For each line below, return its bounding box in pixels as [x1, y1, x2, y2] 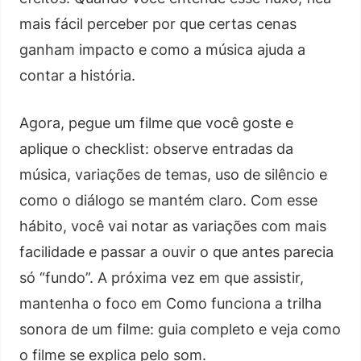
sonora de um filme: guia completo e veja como [19, 320, 341, 338]
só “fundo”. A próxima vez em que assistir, [19, 268, 304, 286]
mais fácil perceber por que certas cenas [19, 15, 297, 32]
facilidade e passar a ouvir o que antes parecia [19, 243, 334, 260]
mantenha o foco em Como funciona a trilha [19, 294, 322, 312]
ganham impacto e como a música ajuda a [19, 40, 305, 58]
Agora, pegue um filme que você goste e [19, 114, 293, 131]
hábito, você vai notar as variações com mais [19, 217, 326, 234]
